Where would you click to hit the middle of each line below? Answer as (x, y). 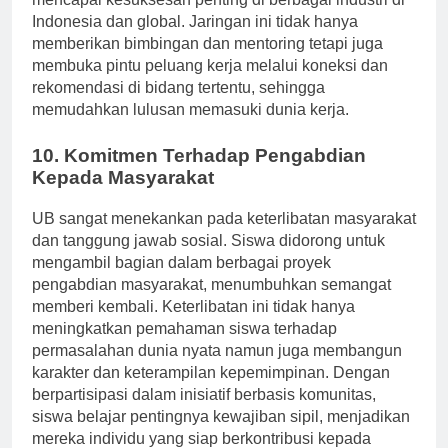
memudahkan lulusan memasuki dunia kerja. (190, 128)
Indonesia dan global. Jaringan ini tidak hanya (195, 40)
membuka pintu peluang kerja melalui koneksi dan (210, 84)
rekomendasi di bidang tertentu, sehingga (178, 106)
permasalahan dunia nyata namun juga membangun (217, 368)
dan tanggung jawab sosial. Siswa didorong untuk (208, 258)
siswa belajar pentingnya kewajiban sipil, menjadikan (221, 434)
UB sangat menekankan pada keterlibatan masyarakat (224, 236)
